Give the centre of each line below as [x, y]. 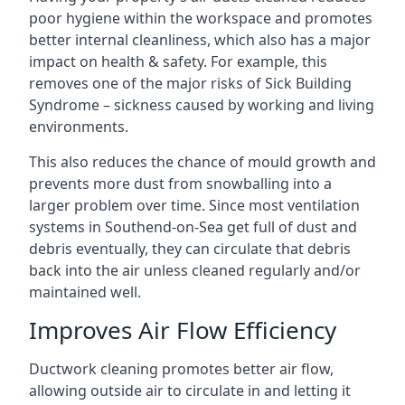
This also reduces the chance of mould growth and [202, 161]
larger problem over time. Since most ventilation [194, 205]
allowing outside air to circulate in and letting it [190, 390]
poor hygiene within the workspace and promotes [201, 18]
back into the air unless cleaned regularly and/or [195, 270]
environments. [79, 126]
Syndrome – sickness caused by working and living [202, 104]
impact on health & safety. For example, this [178, 61]
